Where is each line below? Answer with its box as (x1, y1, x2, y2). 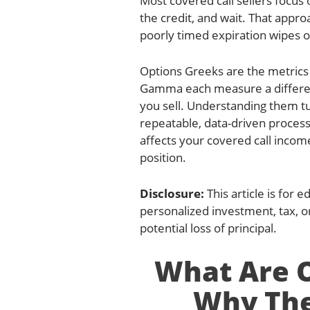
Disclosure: (140, 185, 204, 201)
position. (140, 149, 186, 165)
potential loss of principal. (140, 219, 277, 236)
